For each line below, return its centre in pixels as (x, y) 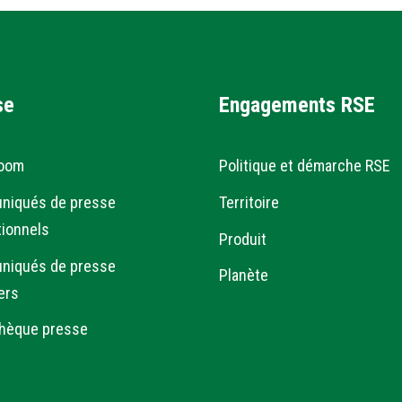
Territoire (249, 203)
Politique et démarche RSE (305, 166)
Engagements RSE (297, 105)
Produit (243, 239)
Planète (244, 275)
